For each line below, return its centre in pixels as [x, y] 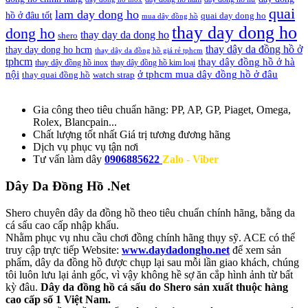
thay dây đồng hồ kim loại [153, 63]
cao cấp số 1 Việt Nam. [58, 299]
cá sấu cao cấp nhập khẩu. [62, 225]
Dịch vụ [51, 147]
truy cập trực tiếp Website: [62, 250]
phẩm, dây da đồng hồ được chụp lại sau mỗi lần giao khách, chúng [152, 262]
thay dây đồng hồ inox [71, 63]
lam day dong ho [97, 15]
